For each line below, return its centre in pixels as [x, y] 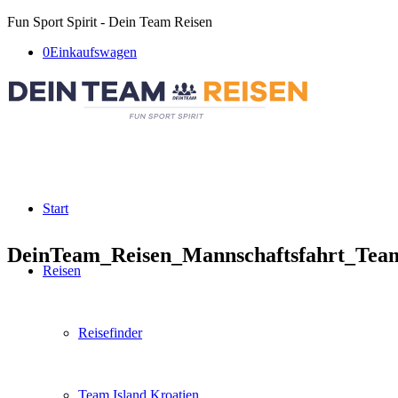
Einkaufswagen [93, 52]
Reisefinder [110, 333]
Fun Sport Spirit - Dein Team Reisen [110, 22]
